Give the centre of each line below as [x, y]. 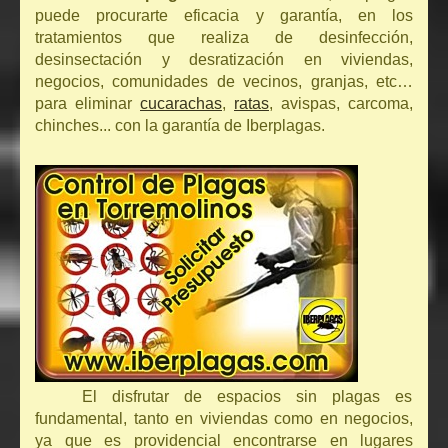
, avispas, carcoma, [341, 104]
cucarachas [181, 104]
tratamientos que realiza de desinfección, [224, 38]
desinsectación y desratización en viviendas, [224, 60]
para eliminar [87, 104]
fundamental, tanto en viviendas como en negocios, [224, 419]
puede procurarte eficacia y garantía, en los [224, 16]
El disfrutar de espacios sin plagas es [247, 397]
